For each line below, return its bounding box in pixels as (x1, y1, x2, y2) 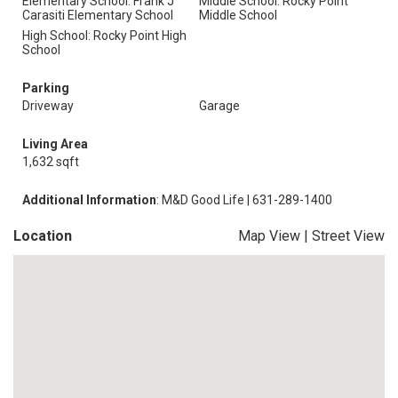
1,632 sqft (22, 155, 79, 169)
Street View (312, 227, 385, 244)
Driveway (22, 99, 74, 113)
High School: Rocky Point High (22, 28, 187, 43)
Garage (199, 99, 240, 113)
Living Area (22, 137, 88, 151)
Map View (238, 227, 300, 244)
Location (13, 227, 72, 244)
